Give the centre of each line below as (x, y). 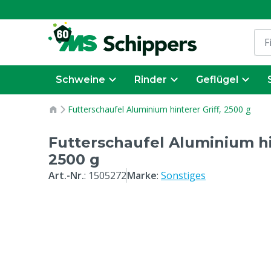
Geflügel (217, 80)
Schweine (80, 80)
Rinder (151, 80)
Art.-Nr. (66, 175)
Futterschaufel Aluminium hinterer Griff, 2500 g (159, 109)
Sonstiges (183, 175)
